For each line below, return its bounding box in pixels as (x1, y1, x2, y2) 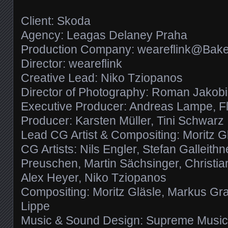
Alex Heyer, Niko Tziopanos (21, 170, 166, 184)
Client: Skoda (21, 14, 91, 27)
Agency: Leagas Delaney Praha (21, 28, 187, 42)
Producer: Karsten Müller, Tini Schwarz (21, 113, 224, 127)
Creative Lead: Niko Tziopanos (21, 71, 183, 84)
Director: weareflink (21, 56, 122, 70)
